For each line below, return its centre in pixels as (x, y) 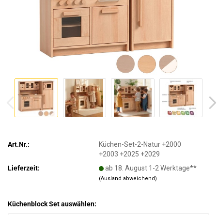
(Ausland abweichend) (128, 178)
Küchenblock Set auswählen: (52, 204)
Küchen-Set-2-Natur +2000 (140, 144)
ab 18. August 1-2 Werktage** (151, 168)
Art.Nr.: (19, 144)
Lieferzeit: (24, 168)
